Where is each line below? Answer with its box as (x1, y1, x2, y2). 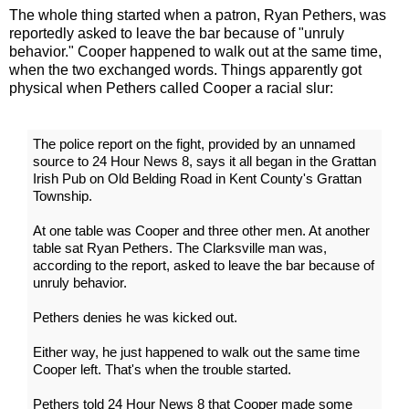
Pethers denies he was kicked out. (33, 309, 237, 325)
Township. (33, 187, 92, 204)
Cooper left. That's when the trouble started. (33, 361, 291, 377)
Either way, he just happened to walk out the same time (33, 343, 360, 360)
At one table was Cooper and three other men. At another (33, 222, 370, 238)
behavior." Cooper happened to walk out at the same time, (9, 43, 382, 59)
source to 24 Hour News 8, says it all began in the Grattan (33, 152, 376, 169)
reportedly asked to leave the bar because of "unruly (9, 25, 344, 41)
